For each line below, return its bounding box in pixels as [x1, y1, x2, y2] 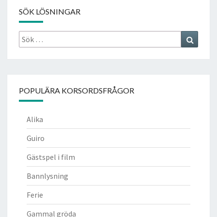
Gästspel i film [27, 152, 75, 162]
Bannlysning [27, 170, 68, 181]
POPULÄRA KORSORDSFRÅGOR [19, 85, 134, 95]
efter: [18, 41, 35, 51]
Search [193, 31, 215, 41]
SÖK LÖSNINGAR [19, 6, 80, 16]
